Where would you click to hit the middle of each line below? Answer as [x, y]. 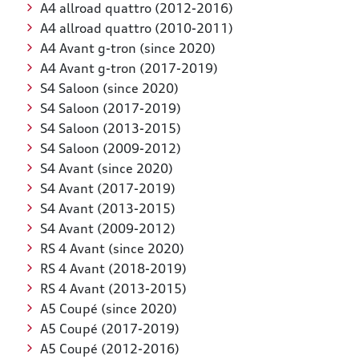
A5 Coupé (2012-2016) [109, 349]
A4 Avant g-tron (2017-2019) [129, 69]
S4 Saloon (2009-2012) [110, 149]
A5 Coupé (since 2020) [108, 309]
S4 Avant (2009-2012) [107, 229]
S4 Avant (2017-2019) [107, 189]
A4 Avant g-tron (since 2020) [127, 48]
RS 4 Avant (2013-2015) [113, 289]
